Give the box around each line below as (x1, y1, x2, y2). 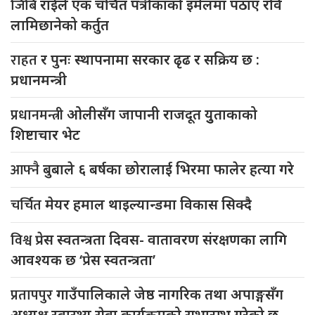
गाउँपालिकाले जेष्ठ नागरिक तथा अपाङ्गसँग (56, 285, 283, 304)
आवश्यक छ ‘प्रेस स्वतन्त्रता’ (11, 250, 155, 270)
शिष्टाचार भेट (11, 125, 80, 145)
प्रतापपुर (11, 283, 56, 308)
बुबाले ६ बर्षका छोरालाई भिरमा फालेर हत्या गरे (43, 160, 294, 179)
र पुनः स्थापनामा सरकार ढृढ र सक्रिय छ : (41, 50, 259, 70)
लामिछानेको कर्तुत (11, 15, 109, 35)
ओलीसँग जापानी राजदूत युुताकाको (67, 105, 257, 124)
